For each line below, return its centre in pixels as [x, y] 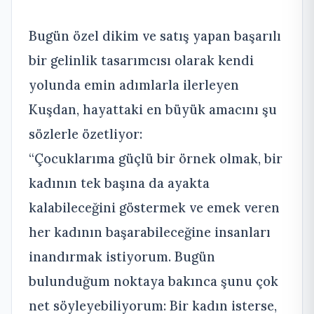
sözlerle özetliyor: [86, 134]
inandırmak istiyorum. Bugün [122, 256]
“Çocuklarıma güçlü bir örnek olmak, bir [156, 158]
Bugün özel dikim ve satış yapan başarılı [155, 35]
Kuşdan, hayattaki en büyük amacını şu [153, 109]
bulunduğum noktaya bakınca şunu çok [153, 281]
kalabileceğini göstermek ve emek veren [154, 207]
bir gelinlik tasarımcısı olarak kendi [141, 60]
